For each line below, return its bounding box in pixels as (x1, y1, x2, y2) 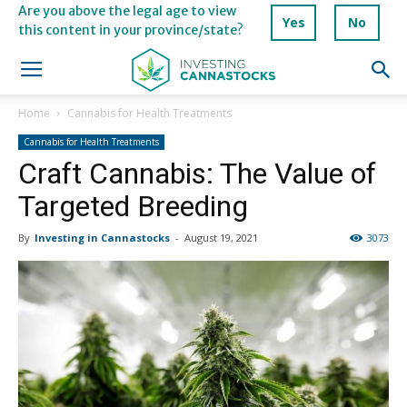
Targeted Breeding (18, 189, 248, 223)
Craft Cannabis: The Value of (18, 156, 376, 191)
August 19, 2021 (184, 231, 258, 244)
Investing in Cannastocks (35, 231, 170, 244)
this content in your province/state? (18, 21, 243, 38)
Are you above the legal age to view (18, 2, 236, 19)
